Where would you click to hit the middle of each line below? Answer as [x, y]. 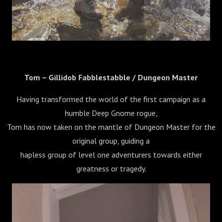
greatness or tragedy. [111, 168]
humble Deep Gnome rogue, [111, 113]
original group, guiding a [111, 140]
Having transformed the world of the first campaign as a [111, 99]
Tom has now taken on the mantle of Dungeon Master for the [111, 127]
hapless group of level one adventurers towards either [111, 154]
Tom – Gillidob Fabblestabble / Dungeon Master [111, 77]
